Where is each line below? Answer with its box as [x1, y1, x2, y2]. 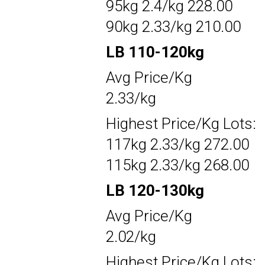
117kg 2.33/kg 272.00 [106, 135, 249, 153]
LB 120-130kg [106, 181, 204, 199]
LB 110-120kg [106, 43, 204, 61]
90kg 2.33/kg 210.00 [106, 17, 241, 35]
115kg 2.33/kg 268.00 [106, 156, 249, 174]
